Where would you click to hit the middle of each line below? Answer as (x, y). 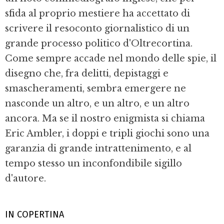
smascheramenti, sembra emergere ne (95, 88)
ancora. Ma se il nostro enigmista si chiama (105, 118)
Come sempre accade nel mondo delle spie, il (111, 58)
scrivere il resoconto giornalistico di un (97, 28)
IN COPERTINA (34, 214)
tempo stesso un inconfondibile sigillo (93, 163)
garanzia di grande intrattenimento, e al (98, 148)
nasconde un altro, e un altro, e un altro (97, 103)
